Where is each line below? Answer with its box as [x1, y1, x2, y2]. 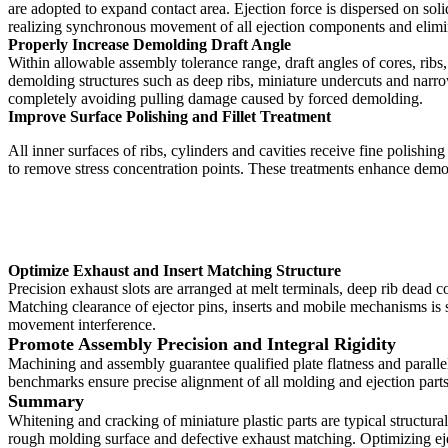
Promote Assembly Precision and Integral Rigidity [8, 334, 396, 355]
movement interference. [8, 316, 156, 334]
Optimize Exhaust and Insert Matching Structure [8, 262, 341, 280]
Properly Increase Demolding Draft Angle [8, 36, 291, 54]
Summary [8, 391, 84, 412]
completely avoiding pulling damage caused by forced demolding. [8, 90, 423, 108]
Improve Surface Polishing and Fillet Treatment [8, 108, 331, 126]
